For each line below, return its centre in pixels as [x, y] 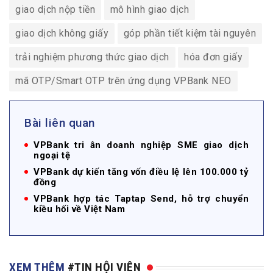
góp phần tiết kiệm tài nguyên [190, 34]
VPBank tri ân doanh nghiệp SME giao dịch [141, 145]
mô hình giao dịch [149, 10]
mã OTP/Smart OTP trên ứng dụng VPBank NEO [123, 81]
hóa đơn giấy [213, 57]
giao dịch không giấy [62, 34]
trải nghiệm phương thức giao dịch [92, 57]
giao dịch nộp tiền [55, 10]
